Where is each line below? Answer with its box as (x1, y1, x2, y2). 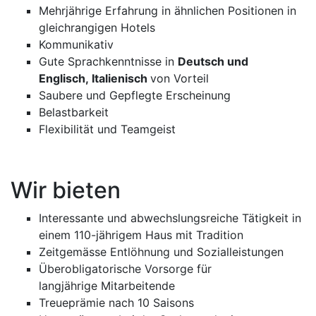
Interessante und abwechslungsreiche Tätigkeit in (39, 211, 301, 225)
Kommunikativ (39, 37, 114, 51)
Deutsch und (178, 54, 248, 68)
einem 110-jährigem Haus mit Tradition (39, 228, 243, 242)
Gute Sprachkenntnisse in (39, 54, 178, 68)
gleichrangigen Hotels (39, 20, 155, 35)
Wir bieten (11, 176, 121, 204)
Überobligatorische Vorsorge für (39, 262, 212, 276)
